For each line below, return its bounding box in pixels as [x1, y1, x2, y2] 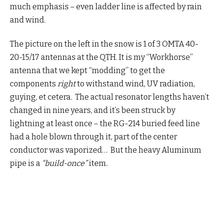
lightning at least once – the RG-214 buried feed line [10, 119, 200, 129]
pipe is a [10, 159, 40, 168]
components [10, 79, 57, 89]
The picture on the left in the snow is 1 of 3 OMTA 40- [10, 39, 198, 49]
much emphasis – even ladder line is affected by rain [10, 2, 202, 12]
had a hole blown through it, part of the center [10, 132, 177, 142]
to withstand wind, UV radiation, [77, 79, 195, 89]
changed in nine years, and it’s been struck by [10, 106, 175, 115]
